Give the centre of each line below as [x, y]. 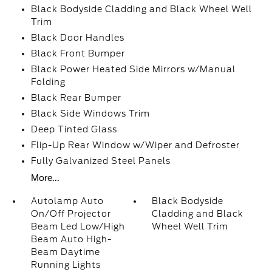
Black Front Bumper [78, 53]
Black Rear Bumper [76, 98]
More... [45, 178]
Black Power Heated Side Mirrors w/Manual [133, 69]
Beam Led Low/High [78, 226]
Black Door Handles [77, 38]
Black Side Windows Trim [90, 114]
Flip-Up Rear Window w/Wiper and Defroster [135, 145]
